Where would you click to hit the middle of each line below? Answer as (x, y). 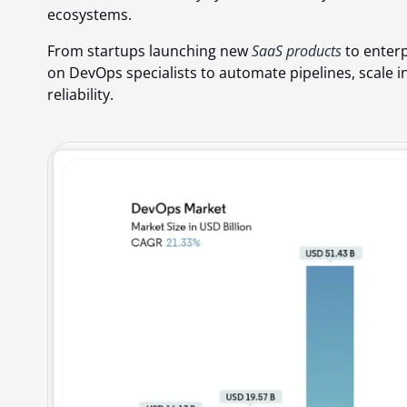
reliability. (80, 95)
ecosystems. (89, 15)
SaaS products (297, 51)
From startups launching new (149, 51)
